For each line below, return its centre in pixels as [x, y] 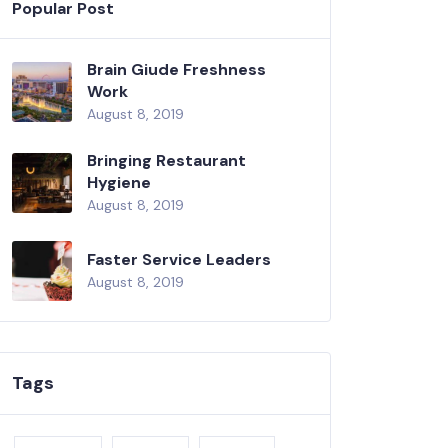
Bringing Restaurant [166, 160]
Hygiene [119, 182]
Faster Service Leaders [179, 259]
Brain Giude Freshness [176, 69]
